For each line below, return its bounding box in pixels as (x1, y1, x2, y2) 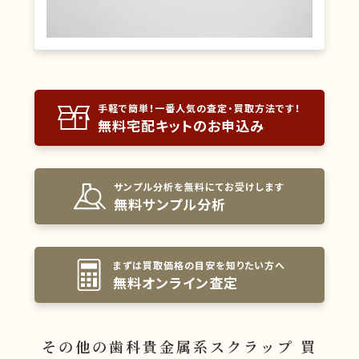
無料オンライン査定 (113, 272, 239, 293)
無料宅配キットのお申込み (98, 115, 265, 136)
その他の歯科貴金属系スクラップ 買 (41, 336, 317, 357)
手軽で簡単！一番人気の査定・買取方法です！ (98, 101, 301, 116)
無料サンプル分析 (114, 194, 227, 215)
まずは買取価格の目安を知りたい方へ (113, 258, 286, 273)
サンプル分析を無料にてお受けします (114, 179, 285, 195)
